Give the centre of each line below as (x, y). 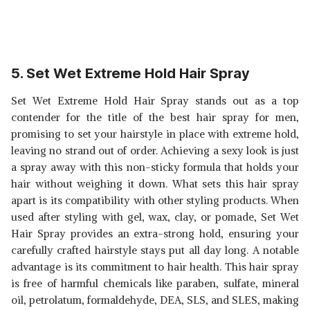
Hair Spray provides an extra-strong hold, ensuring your (155, 234)
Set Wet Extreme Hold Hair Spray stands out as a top (155, 101)
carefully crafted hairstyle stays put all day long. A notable (155, 250)
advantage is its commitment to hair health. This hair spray (155, 267)
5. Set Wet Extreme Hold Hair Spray (130, 73)
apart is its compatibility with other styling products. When (155, 200)
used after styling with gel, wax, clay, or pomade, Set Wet (155, 217)
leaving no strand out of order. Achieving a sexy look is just (155, 151)
